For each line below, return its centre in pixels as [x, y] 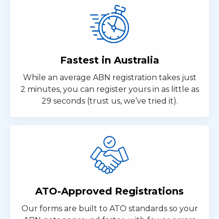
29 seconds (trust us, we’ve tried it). [109, 101]
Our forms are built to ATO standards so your [109, 208]
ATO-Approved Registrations [109, 191]
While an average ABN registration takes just [109, 77]
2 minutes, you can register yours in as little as [109, 89]
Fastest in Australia [109, 60]
